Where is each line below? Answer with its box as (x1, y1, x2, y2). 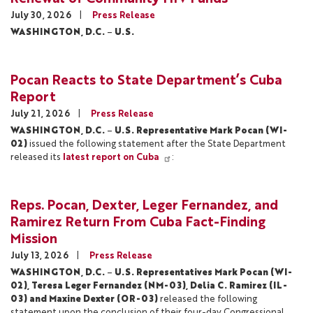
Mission (10, 233, 57, 247)
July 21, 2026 (10, 110, 72, 119)
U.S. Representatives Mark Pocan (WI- (115, 268, 292, 278)
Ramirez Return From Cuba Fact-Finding (10, 216, 265, 231)
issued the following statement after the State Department (27, 140, 286, 150)
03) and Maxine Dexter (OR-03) (10, 295, 158, 305)
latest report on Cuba (63, 153, 159, 163)
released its (10, 153, 63, 163)
